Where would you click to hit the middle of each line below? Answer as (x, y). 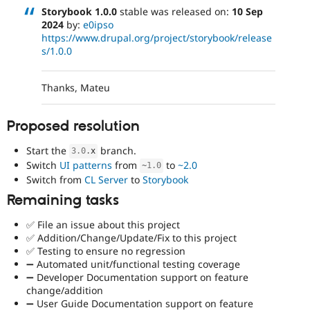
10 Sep (247, 11)
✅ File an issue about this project (103, 225)
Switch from (55, 179)
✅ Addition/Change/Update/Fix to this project (131, 238)
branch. (117, 150)
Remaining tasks (63, 201)
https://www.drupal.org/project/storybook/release (157, 37)
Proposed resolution (73, 126)
